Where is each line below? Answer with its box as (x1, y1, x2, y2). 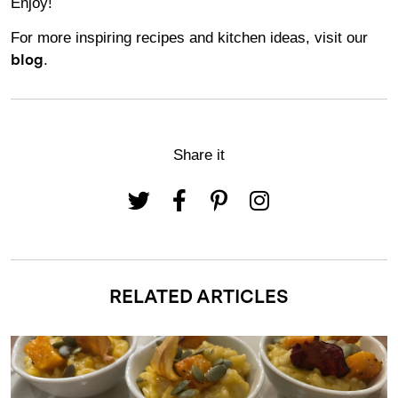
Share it (173, 146, 225, 163)
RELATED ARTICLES (109, 288, 289, 307)
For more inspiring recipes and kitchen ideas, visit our (11, 28, 368, 46)
